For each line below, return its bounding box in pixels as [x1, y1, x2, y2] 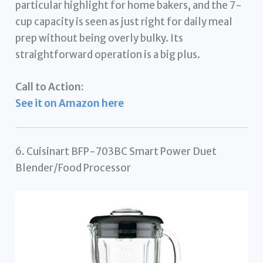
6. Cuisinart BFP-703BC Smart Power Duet [15, 144, 217, 158]
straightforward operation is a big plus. [15, 48, 201, 61]
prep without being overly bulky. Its [15, 31, 184, 45]
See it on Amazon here [15, 96, 124, 110]
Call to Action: [15, 80, 85, 93]
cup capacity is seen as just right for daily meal [15, 15, 233, 28]
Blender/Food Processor [15, 161, 131, 174]
